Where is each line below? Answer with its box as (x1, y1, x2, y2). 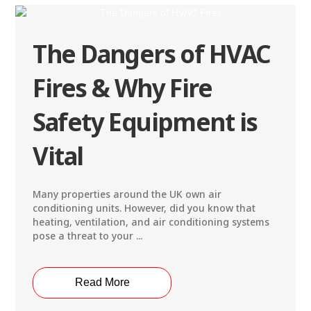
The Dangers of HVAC (33, 37, 271, 70)
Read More (74, 276, 130, 289)
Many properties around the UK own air (33, 187, 222, 201)
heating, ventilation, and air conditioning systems (33, 215, 270, 228)
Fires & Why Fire (33, 71, 212, 104)
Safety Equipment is (33, 105, 258, 138)
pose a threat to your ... (33, 228, 143, 242)
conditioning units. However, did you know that (33, 201, 256, 215)
